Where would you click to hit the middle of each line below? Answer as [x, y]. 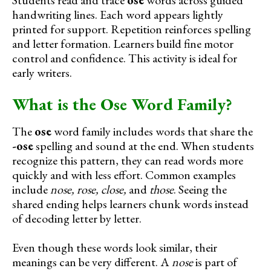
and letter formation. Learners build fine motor [123, 43]
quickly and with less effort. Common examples [124, 175]
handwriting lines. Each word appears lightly [118, 14]
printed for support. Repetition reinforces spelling [132, 29]
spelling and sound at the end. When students [144, 146]
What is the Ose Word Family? [122, 104]
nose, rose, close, [88, 190]
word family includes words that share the [152, 132]
